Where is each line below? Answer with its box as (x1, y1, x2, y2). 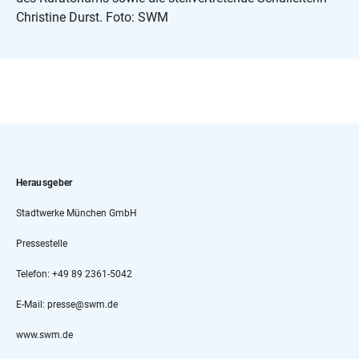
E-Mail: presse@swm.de (16, 298, 118, 310)
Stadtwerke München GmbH (16, 207, 137, 219)
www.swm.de (16, 329, 73, 341)
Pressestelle (16, 237, 67, 249)
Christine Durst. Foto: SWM (16, 9, 168, 25)
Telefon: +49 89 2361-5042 (16, 268, 132, 280)
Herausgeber (16, 176, 73, 188)
